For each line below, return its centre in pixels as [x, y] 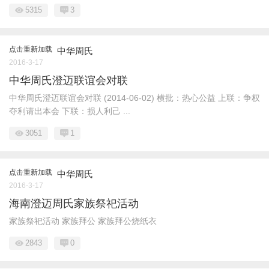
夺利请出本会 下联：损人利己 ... [70, 111]
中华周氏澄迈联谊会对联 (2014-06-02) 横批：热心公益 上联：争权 [134, 98]
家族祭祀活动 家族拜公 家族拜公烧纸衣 [83, 221]
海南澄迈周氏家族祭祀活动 [74, 204]
